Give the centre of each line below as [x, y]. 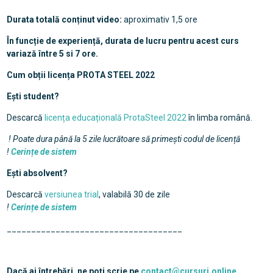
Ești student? [33, 97]
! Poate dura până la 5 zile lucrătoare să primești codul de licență [123, 139]
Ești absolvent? [37, 173]
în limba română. [219, 118]
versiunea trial [71, 195]
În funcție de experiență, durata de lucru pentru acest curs [122, 41]
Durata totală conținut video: [64, 20]
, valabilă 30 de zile [134, 195]
